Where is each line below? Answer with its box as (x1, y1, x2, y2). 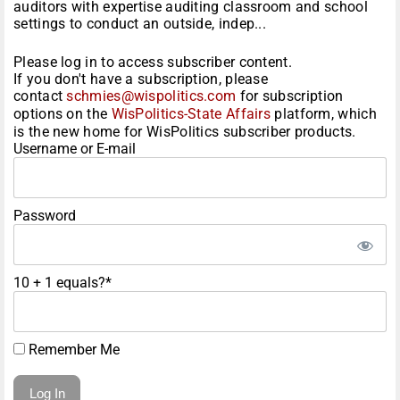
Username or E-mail (13, 140, 136, 158)
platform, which (271, 105, 377, 123)
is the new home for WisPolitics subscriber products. (13, 123, 356, 141)
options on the (13, 105, 112, 123)
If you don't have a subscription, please (13, 71, 269, 88)
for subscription (236, 87, 344, 105)
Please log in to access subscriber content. (13, 54, 292, 71)
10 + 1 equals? (13, 274, 105, 292)
